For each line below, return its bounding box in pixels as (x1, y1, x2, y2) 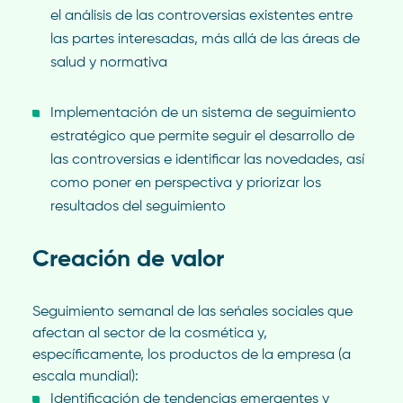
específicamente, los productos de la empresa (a (31, 347, 351, 363)
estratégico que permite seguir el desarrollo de (49, 129, 354, 144)
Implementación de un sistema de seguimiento (49, 105, 356, 121)
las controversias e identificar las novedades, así (49, 152, 364, 167)
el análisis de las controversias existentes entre (49, 8, 353, 23)
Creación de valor (31, 247, 224, 272)
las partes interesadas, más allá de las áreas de (49, 31, 360, 47)
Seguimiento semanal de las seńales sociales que (31, 304, 353, 319)
